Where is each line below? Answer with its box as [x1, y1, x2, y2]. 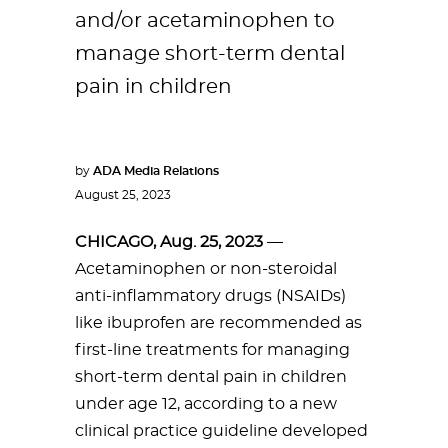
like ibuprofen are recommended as [75, 315, 362, 331]
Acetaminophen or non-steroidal [75, 261, 337, 277]
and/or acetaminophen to [75, 11, 335, 31]
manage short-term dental [75, 44, 345, 64]
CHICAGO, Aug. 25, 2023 [75, 234, 263, 250]
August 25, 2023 [75, 189, 171, 201]
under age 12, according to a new [75, 396, 337, 412]
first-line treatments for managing [75, 342, 350, 358]
